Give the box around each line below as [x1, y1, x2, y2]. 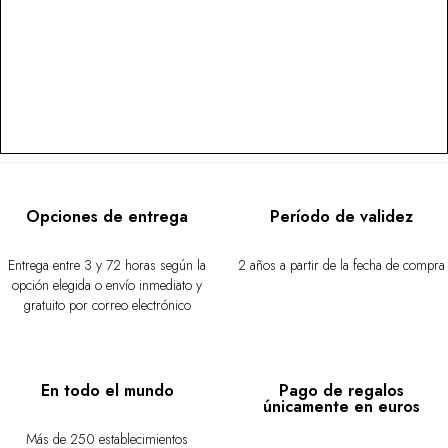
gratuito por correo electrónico [23, 295, 191, 316]
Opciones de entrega [26, 205, 188, 229]
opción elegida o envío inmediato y [12, 275, 202, 296]
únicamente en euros [262, 395, 420, 419]
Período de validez [269, 205, 413, 229]
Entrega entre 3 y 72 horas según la [8, 255, 206, 276]
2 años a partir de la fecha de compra [237, 255, 445, 276]
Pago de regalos [278, 379, 404, 403]
